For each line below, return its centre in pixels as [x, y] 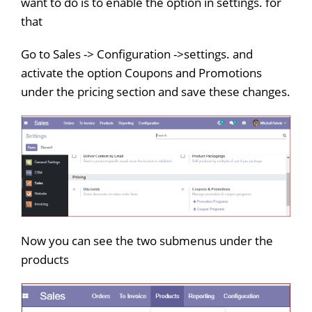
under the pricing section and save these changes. [156, 92]
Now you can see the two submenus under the [147, 241]
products [45, 260]
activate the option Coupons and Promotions [141, 73]
